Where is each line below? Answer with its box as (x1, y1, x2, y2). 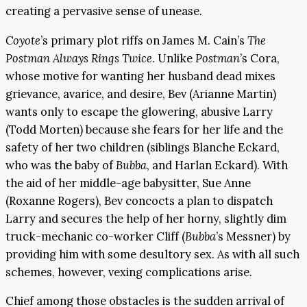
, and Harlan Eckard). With (147, 157, 288, 173)
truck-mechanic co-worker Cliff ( (5, 228, 185, 244)
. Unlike (152, 50, 195, 66)
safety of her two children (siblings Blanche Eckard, (5, 139, 280, 155)
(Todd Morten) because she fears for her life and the (5, 121, 283, 137)
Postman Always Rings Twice (5, 50, 152, 66)
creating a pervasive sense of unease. (5, 3, 202, 19)
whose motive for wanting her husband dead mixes (5, 68, 275, 84)
